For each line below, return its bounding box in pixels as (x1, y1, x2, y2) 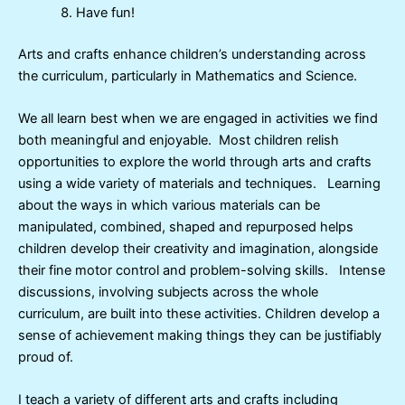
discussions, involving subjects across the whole (18, 284, 318, 301)
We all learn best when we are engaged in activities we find (18, 110, 378, 127)
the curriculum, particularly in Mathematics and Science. (18, 67, 357, 84)
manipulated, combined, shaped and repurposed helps (18, 219, 353, 236)
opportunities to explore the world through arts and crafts (18, 154, 372, 171)
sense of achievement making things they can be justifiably (18, 327, 381, 344)
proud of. (18, 349, 73, 366)
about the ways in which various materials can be (18, 197, 320, 214)
